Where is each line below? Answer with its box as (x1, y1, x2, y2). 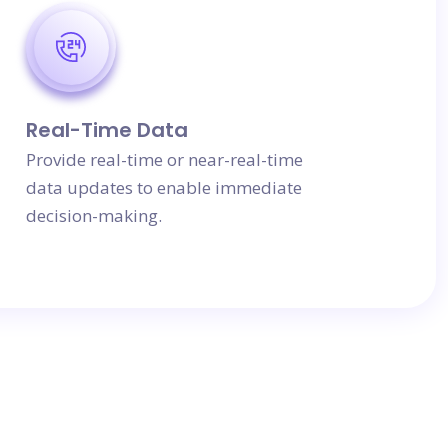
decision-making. (26, 204, 162, 227)
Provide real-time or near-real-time (26, 148, 303, 171)
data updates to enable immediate (26, 176, 302, 199)
